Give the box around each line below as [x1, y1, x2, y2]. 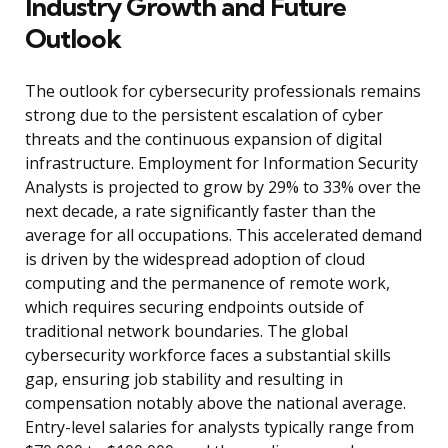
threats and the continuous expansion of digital [25, 128, 382, 151]
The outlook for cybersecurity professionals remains [25, 80, 421, 103]
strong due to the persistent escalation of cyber [25, 104, 383, 127]
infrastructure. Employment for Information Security [25, 152, 418, 175]
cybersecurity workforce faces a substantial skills [25, 344, 391, 367]
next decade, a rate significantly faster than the [25, 200, 376, 223]
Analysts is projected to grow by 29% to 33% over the [25, 176, 421, 199]
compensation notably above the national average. [25, 392, 406, 415]
